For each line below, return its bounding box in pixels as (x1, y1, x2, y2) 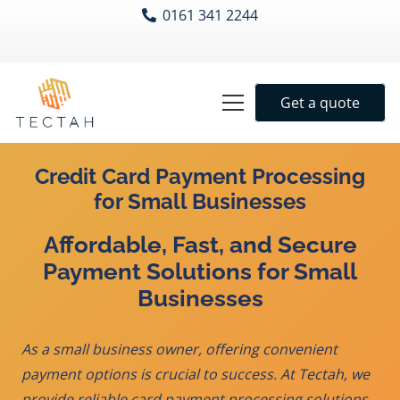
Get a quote (280, 92, 361, 112)
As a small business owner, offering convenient (21, 339, 337, 360)
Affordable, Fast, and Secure (43, 231, 357, 259)
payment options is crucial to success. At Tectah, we (21, 364, 370, 385)
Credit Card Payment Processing (35, 163, 365, 189)
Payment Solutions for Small (43, 258, 357, 286)
